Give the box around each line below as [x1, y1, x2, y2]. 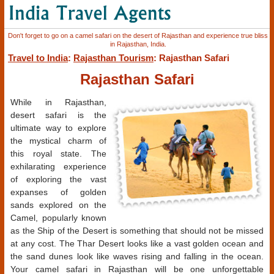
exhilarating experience [10, 161, 106, 172]
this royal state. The [10, 149, 106, 159]
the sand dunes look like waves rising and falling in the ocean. [10, 251, 264, 262]
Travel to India [8, 53, 68, 63]
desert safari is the [10, 110, 106, 120]
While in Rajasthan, [10, 97, 106, 108]
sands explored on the [10, 200, 106, 210]
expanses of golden [10, 187, 106, 198]
